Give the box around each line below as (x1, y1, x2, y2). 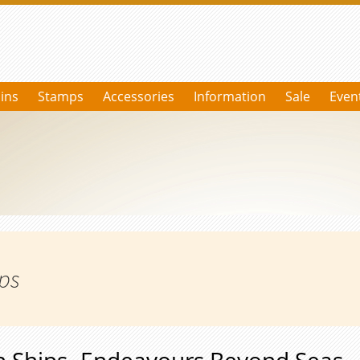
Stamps (38, 88, 84, 106)
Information (194, 88, 266, 106)
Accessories (103, 88, 174, 106)
